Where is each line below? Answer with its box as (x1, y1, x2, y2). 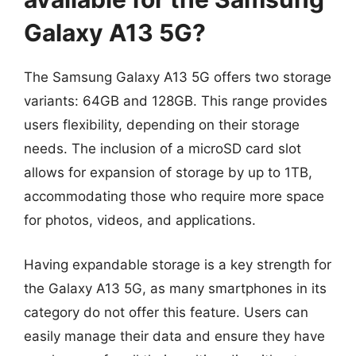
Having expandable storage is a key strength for (24, 256, 331, 273)
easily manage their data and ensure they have (24, 327, 325, 344)
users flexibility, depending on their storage (24, 117, 300, 133)
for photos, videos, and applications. (24, 212, 256, 228)
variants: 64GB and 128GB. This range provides (24, 93, 327, 109)
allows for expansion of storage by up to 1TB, (24, 164, 312, 180)
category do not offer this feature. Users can (24, 304, 308, 320)
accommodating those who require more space (24, 188, 324, 204)
